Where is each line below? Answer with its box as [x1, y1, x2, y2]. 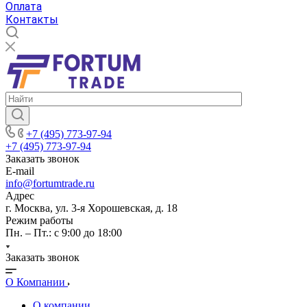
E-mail [5, 165, 34, 177]
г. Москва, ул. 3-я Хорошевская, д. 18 [5, 202, 177, 214]
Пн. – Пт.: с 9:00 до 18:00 [5, 227, 122, 238]
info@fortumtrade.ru [5, 177, 95, 189]
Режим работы [5, 214, 73, 226]
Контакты [5, 13, 58, 26]
